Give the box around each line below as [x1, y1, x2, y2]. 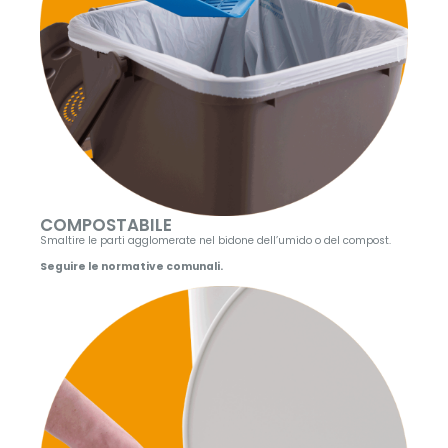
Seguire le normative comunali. [40, 259, 223, 275]
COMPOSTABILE [40, 213, 172, 238]
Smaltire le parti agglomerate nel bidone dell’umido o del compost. [40, 233, 391, 249]
